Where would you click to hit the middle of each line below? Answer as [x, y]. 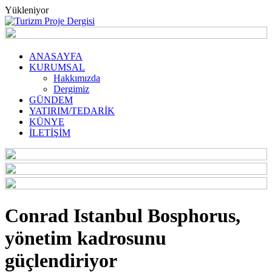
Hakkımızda [77, 78]
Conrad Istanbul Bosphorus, [123, 216]
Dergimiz [71, 89]
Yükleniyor [27, 10]
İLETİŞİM [50, 133]
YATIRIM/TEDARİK [72, 111]
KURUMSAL [57, 67]
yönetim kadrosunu [86, 238]
